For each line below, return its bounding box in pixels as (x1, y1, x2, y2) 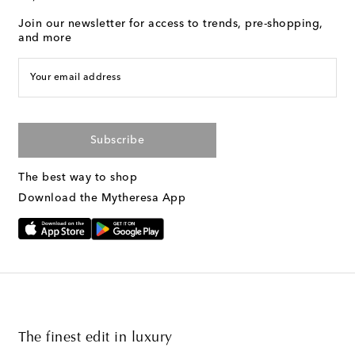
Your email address (30, 73, 120, 83)
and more (18, 32, 71, 44)
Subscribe (90, 135, 145, 147)
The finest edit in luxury (18, 330, 173, 345)
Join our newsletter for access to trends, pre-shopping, (18, 18, 323, 30)
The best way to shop (18, 172, 137, 184)
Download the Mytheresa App (18, 193, 185, 204)
